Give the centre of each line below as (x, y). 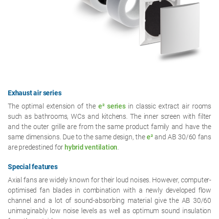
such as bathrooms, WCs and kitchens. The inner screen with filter (109, 117)
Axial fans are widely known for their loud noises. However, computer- (109, 180)
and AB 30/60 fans (182, 137)
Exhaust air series (35, 93)
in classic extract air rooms (168, 106)
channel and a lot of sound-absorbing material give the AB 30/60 (109, 201)
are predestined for (36, 147)
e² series (112, 106)
